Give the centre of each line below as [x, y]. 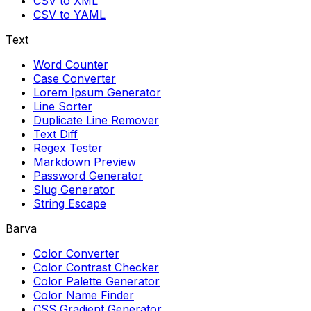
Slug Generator [74, 190]
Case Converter [75, 79]
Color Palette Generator [96, 281]
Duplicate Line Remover [96, 120]
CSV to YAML [69, 15]
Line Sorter [63, 107]
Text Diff [56, 134]
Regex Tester [68, 148]
